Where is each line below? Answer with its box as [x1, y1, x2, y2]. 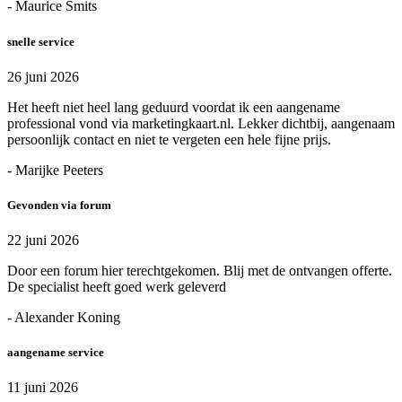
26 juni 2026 [7, 68, 79, 84]
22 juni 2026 [7, 232, 79, 249]
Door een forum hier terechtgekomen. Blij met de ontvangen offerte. [7, 263, 392, 279]
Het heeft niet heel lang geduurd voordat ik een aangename [7, 99, 340, 115]
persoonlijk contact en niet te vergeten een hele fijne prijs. [7, 131, 331, 147]
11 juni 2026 [7, 380, 78, 396]
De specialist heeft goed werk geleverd [7, 279, 226, 295]
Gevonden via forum [7, 197, 111, 212]
